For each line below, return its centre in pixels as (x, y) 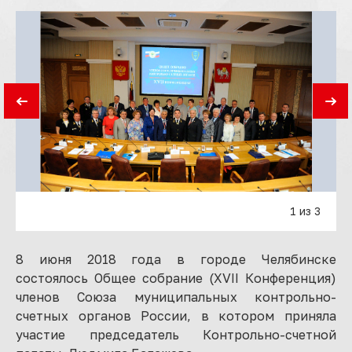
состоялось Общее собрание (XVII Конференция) (176, 278)
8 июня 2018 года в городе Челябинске (176, 259)
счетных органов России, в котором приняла (176, 315)
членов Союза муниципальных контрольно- (176, 297)
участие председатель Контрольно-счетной (176, 334)
